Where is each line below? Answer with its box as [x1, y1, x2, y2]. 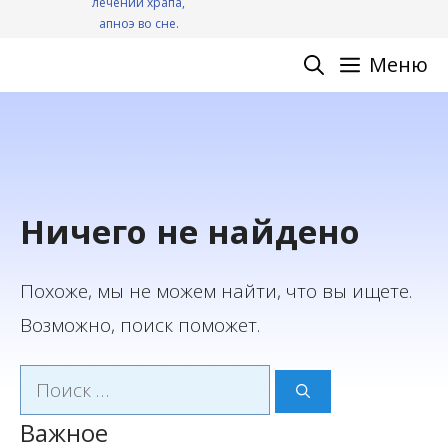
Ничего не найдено [20, 209, 360, 254]
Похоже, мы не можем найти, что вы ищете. [20, 277, 412, 304]
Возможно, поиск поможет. [20, 311, 260, 338]
